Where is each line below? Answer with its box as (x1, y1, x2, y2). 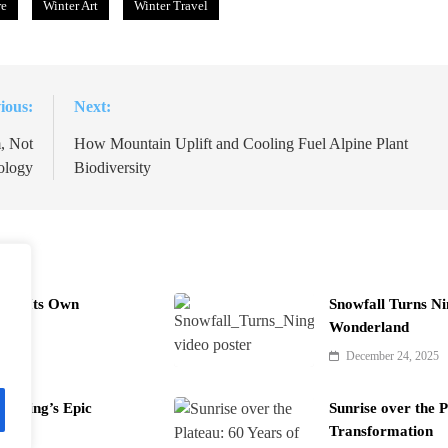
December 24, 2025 (346, 349, 439, 364)
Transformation (329, 423, 433, 440)
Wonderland (329, 319, 409, 336)
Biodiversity (73, 159, 151, 177)
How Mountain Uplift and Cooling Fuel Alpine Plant (73, 135, 408, 153)
